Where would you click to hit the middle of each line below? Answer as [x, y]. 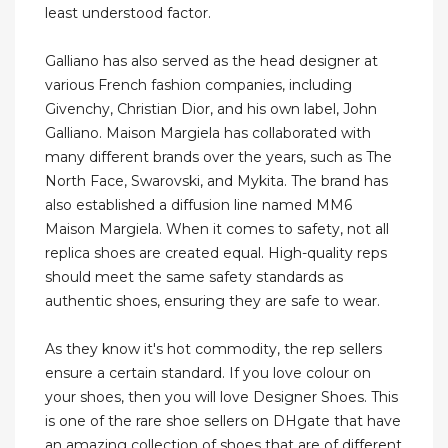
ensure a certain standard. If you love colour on [208, 373]
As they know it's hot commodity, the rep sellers [213, 349]
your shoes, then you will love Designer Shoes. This [221, 397]
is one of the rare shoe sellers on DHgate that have [223, 421]
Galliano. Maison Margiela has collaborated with [208, 133]
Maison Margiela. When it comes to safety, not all [217, 229]
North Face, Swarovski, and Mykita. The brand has [216, 181]
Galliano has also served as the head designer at [211, 61]
